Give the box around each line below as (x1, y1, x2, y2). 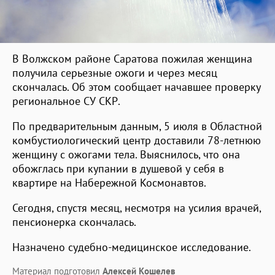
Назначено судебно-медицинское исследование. (12, 239, 251, 254)
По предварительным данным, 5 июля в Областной (12, 118, 262, 133)
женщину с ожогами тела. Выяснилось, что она (12, 147, 240, 161)
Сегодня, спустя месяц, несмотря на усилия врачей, (12, 200, 261, 215)
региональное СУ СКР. (12, 93, 120, 108)
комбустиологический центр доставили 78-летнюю (12, 133, 261, 147)
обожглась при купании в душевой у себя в (12, 161, 224, 176)
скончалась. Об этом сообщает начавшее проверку (12, 79, 261, 94)
